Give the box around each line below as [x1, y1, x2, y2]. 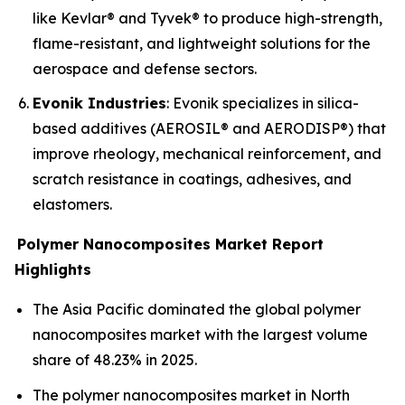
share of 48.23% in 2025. [33, 351, 197, 370]
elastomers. [33, 195, 112, 214]
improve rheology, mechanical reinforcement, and [33, 145, 381, 164]
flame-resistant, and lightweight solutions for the [33, 33, 371, 52]
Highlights [14, 260, 91, 279]
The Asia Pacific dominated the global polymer [33, 300, 361, 319]
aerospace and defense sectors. [33, 59, 257, 78]
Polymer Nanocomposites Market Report [17, 235, 324, 254]
